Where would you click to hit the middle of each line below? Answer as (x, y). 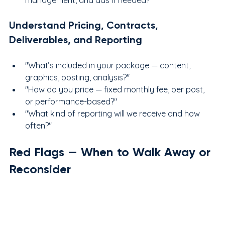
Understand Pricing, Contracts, (85, 25)
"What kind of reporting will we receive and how (114, 113)
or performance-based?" (71, 101)
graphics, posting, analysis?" (77, 77)
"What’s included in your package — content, (109, 65)
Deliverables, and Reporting (76, 39)
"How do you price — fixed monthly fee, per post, (116, 89)
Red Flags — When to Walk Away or (110, 152)
